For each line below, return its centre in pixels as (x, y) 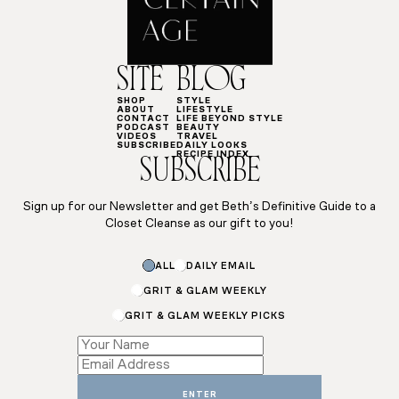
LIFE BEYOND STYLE (229, 119)
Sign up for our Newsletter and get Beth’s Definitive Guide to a (199, 208)
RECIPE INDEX (212, 155)
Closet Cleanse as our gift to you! (199, 224)
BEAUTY (198, 128)
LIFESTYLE (204, 110)
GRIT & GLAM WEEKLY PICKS (205, 316)
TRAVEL (197, 137)
